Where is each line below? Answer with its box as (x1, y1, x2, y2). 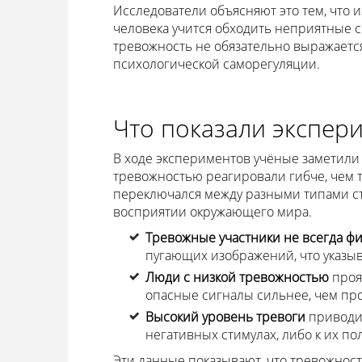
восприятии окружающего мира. (112, 203, 312, 221)
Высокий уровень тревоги (145, 308, 305, 326)
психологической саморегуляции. (112, 55, 320, 73)
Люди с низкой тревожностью (145, 268, 329, 286)
